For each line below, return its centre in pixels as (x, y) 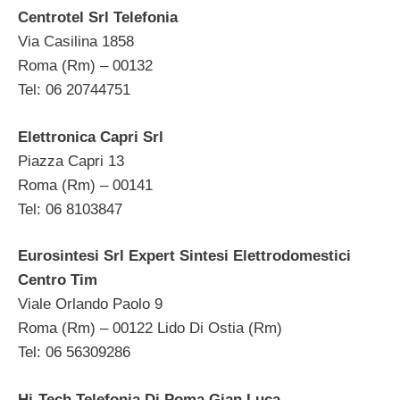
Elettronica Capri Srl (91, 137)
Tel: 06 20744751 (74, 90)
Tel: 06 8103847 (70, 209)
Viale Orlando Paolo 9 (90, 304)
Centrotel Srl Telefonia (98, 18)
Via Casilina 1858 (76, 42)
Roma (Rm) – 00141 (85, 185)
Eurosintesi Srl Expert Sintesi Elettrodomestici (184, 256)
